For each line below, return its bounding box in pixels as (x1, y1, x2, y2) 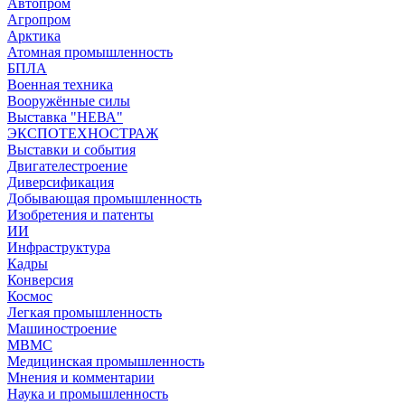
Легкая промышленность (7, 304, 162, 320)
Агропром (7, 11, 71, 27)
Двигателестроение (7, 157, 127, 174)
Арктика (7, 27, 61, 43)
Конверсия (7, 271, 73, 287)
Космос (7, 287, 52, 304)
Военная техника (7, 76, 113, 92)
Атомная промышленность (7, 43, 173, 60)
